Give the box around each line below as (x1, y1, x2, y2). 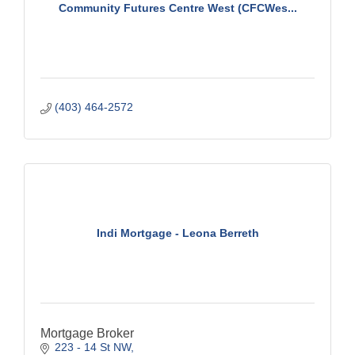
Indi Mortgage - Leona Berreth (96, 227, 259, 240)
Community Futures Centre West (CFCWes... (58, 2, 297, 15)
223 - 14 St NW (54, 340, 131, 353)
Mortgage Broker (40, 326, 134, 340)
